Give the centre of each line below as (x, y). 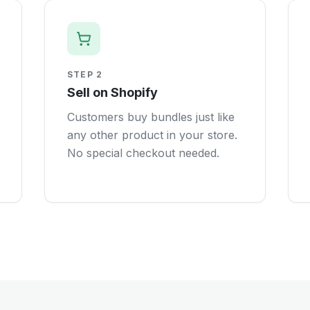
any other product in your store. (152, 135)
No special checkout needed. (143, 153)
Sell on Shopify (112, 92)
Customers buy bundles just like (151, 117)
